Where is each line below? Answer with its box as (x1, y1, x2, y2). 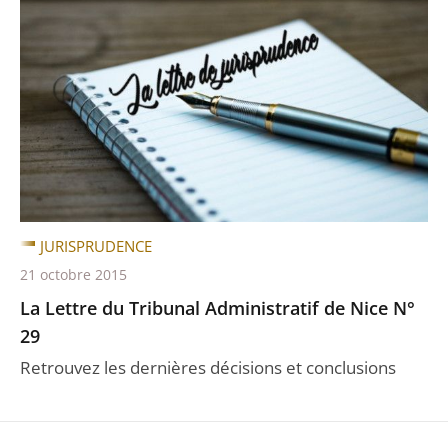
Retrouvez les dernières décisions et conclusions (20, 356, 396, 379)
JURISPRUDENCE (40, 236, 152, 256)
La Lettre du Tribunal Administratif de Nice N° (20, 296, 415, 320)
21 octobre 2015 (20, 265, 127, 284)
